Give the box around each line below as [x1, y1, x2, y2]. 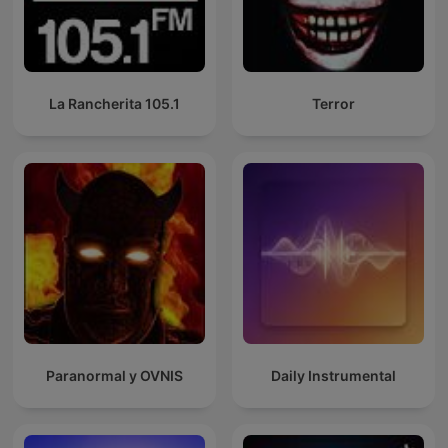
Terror [312, 95, 355, 113]
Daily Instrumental [271, 367, 396, 385]
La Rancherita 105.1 [49, 95, 180, 113]
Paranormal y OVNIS [46, 367, 183, 385]
